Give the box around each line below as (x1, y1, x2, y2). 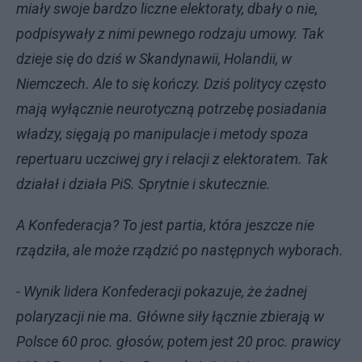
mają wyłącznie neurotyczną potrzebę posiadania (16, 99, 327, 117)
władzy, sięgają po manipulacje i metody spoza (16, 124, 309, 142)
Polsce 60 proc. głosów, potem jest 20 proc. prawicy (16, 332, 340, 350)
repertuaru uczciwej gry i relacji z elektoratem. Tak (16, 149, 328, 167)
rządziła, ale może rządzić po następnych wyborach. (16, 241, 343, 259)
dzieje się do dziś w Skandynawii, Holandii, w (16, 49, 292, 67)
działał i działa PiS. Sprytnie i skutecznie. (16, 175, 271, 192)
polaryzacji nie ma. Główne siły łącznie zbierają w (16, 307, 324, 325)
